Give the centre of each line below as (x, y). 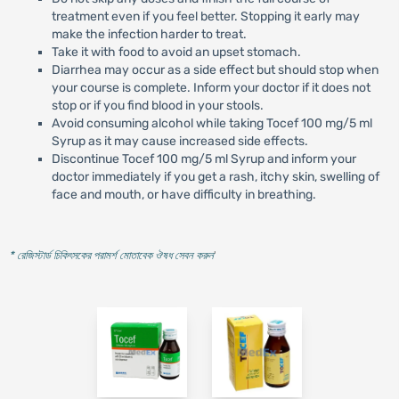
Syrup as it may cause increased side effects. (179, 141)
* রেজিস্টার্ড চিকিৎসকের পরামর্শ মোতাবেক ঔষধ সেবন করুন (111, 255)
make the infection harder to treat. (149, 34)
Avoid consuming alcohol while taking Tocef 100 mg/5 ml (212, 123)
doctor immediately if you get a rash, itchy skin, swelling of (215, 176)
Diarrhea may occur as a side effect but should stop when (215, 69)
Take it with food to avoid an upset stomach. (176, 52)
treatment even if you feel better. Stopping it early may (205, 16)
